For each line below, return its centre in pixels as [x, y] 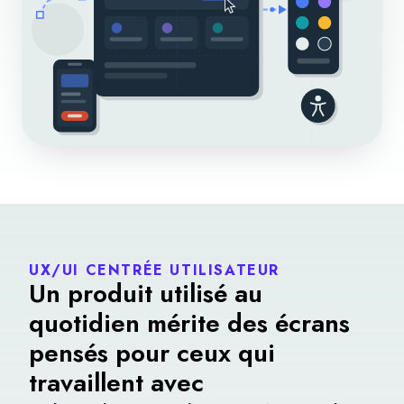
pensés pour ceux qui [152, 353]
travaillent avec [116, 382]
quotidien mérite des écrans [189, 323]
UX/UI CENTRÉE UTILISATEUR [154, 270]
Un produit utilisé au [146, 293]
